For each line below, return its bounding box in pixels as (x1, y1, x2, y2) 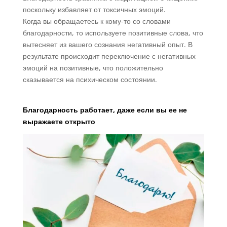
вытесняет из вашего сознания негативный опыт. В (22, 40, 193, 50)
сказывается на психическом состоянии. (22, 74, 157, 85)
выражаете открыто (22, 117, 95, 127)
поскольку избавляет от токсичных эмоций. (22, 5, 166, 15)
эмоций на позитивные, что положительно (22, 63, 163, 73)
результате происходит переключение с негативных (22, 51, 196, 61)
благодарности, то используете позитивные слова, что (22, 28, 203, 38)
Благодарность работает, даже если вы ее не (22, 105, 187, 115)
